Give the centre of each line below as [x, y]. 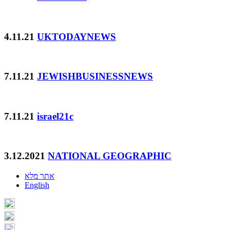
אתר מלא [40, 176]
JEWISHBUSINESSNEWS [95, 76]
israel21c [55, 116]
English [37, 185]
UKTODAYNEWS [76, 36]
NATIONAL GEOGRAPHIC [110, 156]
